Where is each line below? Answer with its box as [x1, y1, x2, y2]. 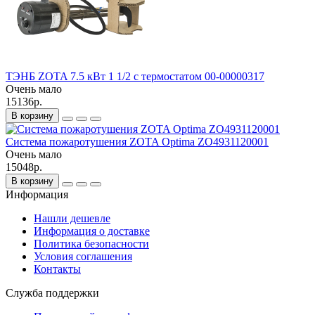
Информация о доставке [34, 224, 150, 237]
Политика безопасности [34, 237, 149, 250]
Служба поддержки [6, 286, 99, 299]
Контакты [34, 262, 81, 275]
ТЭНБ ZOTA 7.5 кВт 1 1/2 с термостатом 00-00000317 [6, 70, 264, 82]
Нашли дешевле [34, 212, 110, 224]
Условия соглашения [34, 250, 132, 262]
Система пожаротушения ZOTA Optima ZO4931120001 [6, 135, 269, 148]
